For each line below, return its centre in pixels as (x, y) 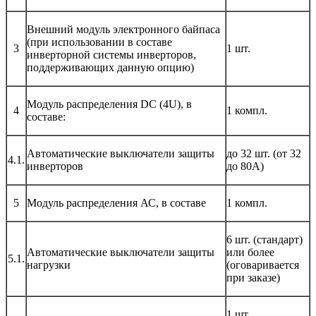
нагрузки (49, 265)
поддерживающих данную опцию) (110, 67)
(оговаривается (263, 265)
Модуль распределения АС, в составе (116, 202)
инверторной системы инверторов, (111, 54)
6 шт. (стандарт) (265, 239)
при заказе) (253, 277)
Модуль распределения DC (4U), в (109, 104)
